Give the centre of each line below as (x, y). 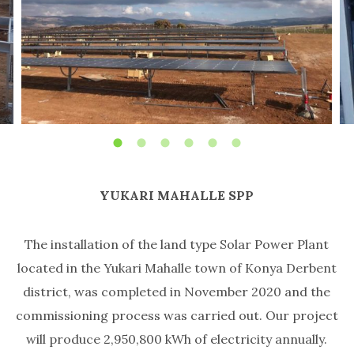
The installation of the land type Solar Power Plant (177, 245)
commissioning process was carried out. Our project (177, 316)
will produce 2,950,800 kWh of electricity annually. (177, 339)
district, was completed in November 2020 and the (177, 292)
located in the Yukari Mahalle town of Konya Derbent (177, 268)
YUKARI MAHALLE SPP (177, 196)
